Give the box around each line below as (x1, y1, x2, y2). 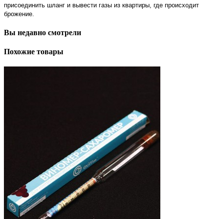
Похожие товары (4, 47, 64, 56)
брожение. (4, 10, 34, 18)
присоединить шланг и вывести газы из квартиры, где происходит (4, 1, 199, 9)
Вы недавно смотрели (4, 28, 81, 37)
